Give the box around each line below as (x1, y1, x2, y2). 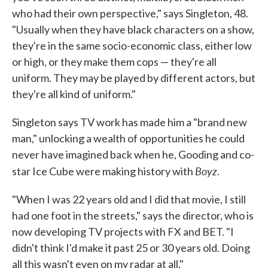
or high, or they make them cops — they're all (12, 55, 217, 68)
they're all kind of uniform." (12, 87, 136, 100)
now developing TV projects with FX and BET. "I (12, 225, 234, 238)
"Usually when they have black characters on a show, (12, 23, 254, 36)
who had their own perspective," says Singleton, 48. (12, 7, 248, 20)
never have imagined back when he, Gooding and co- (12, 148, 254, 161)
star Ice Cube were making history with (12, 165, 195, 178)
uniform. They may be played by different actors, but (12, 71, 255, 84)
